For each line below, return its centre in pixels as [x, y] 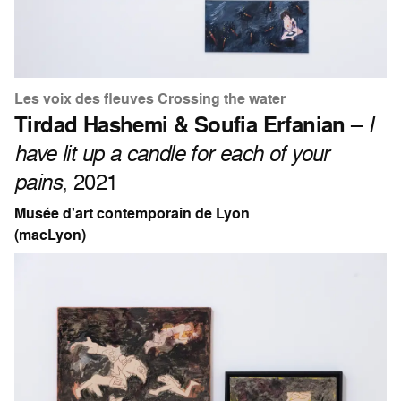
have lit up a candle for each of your [172, 152]
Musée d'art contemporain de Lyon [132, 213]
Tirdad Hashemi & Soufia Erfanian [180, 124]
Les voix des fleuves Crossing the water [150, 98]
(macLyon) [50, 235]
